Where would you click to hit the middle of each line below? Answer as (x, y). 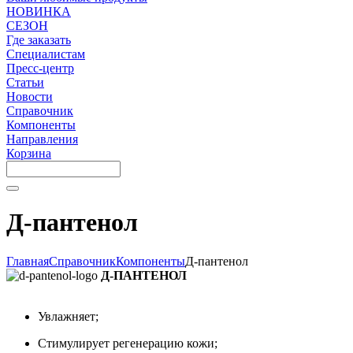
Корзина (29, 153)
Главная (28, 261)
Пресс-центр (40, 68)
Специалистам (46, 54)
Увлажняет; (68, 316)
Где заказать (39, 39)
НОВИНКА (39, 11)
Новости (30, 96)
